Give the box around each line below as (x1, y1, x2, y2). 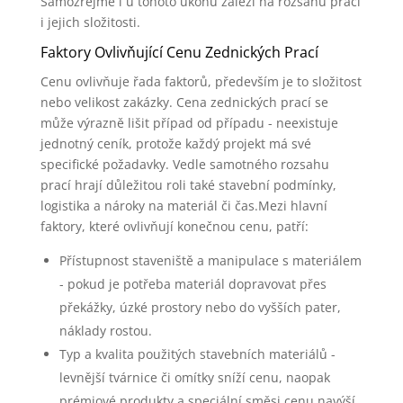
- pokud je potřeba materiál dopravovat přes (58, 275, 327, 292)
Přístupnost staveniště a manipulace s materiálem (58, 252, 362, 269)
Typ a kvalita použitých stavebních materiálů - (58, 345, 336, 363)
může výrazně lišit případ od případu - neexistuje (40, 114, 338, 131)
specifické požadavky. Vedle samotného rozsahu (40, 156, 329, 173)
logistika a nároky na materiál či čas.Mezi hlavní (40, 197, 327, 214)
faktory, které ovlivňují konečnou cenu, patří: (40, 218, 309, 235)
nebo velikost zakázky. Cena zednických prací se (40, 94, 328, 111)
